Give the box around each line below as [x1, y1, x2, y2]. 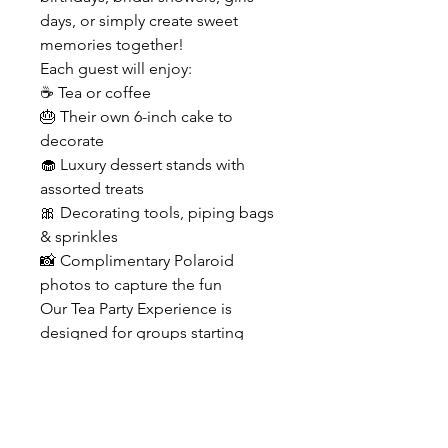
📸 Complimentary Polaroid [40, 250, 234, 270]
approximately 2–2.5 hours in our [40, 370, 271, 390]
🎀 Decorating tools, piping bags [40, 202, 274, 222]
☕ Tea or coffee [40, 82, 151, 102]
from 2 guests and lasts [40, 346, 203, 366]
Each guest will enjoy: [40, 58, 192, 78]
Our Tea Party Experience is [40, 298, 232, 318]
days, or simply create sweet [40, 10, 238, 30]
